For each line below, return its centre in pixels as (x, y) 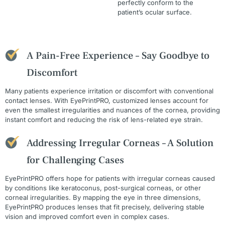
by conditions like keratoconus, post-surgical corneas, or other (103, 188)
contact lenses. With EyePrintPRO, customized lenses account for (107, 101)
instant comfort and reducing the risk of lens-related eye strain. (104, 120)
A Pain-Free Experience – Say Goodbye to (118, 56)
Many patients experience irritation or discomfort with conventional (109, 91)
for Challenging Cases (75, 160)
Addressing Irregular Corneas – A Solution (120, 143)
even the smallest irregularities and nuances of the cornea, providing (113, 110)
